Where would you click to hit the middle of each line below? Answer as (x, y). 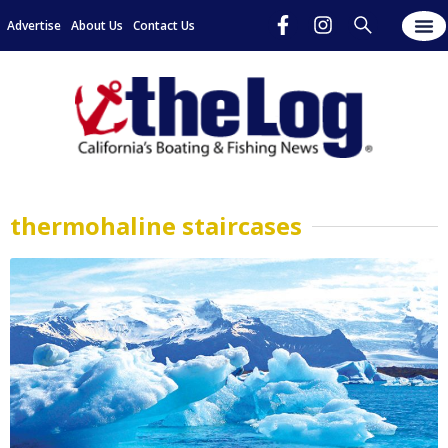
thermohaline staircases (156, 226)
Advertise (34, 25)
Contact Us (164, 25)
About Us (97, 25)
